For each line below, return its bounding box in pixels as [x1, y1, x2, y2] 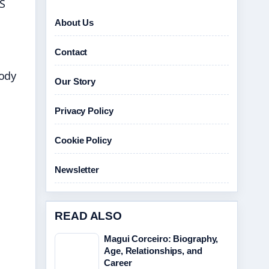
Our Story [55, 76, 96, 86]
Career [104, 258, 132, 268]
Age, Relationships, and [104, 246, 202, 256]
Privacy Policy [55, 106, 113, 116]
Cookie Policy [55, 135, 112, 145]
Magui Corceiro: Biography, [104, 234, 219, 244]
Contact [55, 47, 88, 57]
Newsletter [55, 165, 99, 175]
